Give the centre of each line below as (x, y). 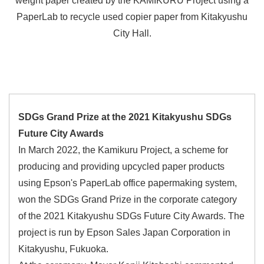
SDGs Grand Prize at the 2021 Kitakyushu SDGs (125, 117)
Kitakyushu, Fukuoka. (63, 249)
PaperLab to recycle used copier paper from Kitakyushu (132, 17)
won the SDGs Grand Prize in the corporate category (128, 200)
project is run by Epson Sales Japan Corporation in (124, 233)
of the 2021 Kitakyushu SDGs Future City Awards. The (131, 216)
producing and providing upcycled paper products (121, 167)
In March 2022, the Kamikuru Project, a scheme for (123, 150)
